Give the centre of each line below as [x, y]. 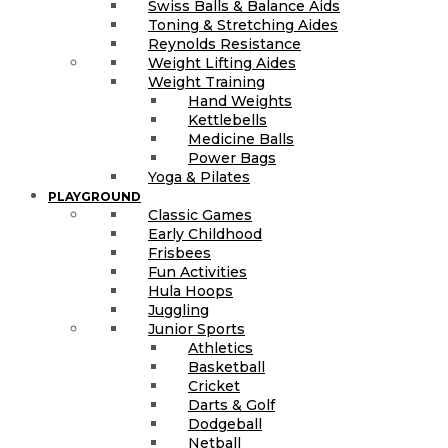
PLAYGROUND [94, 197]
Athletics [220, 348]
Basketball [226, 367]
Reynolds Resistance [224, 44]
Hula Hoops [190, 291]
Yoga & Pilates [199, 177]
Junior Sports [196, 329]
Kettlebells [227, 120]
